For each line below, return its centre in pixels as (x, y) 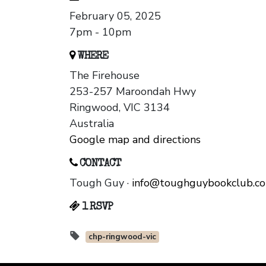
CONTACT (99, 164)
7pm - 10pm (100, 32)
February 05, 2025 (115, 16)
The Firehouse (104, 76)
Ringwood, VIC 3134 (120, 108)
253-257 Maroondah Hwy (133, 92)
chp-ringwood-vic (122, 237)
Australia (92, 124)
